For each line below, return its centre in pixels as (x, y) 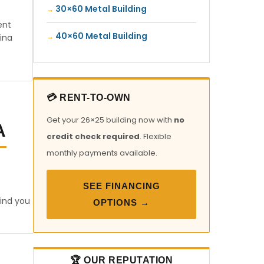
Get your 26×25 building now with (110, 120)
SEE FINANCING (121, 186)
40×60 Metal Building (101, 36)
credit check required (93, 136)
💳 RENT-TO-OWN (89, 98)
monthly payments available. (102, 153)
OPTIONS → (121, 202)
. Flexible (156, 136)
